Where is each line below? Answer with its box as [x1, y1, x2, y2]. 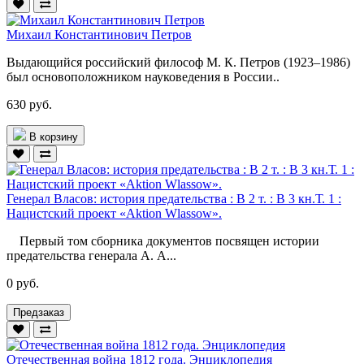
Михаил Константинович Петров [6, 27, 192, 41]
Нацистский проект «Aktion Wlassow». [6, 206, 222, 220]
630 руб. [6, 97, 52, 111]
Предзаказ [13, 305, 64, 318]
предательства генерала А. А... [6, 248, 176, 262]
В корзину [29, 130, 78, 143]
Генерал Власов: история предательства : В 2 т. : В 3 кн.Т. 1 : [6, 191, 341, 206]
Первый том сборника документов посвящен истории [6, 233, 319, 248]
